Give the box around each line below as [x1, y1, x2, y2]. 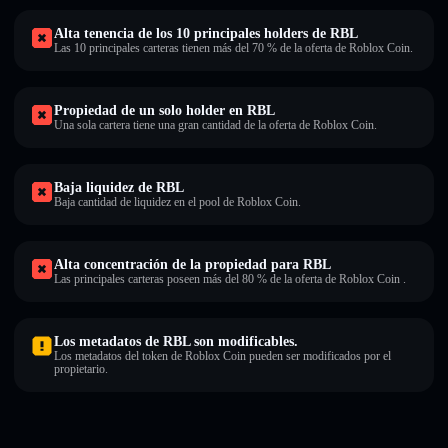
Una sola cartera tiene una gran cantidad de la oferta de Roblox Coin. [54, 118, 377, 132]
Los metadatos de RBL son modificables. [54, 334, 298, 349]
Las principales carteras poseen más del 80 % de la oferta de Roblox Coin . [54, 272, 406, 286]
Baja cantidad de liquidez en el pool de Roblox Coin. [54, 195, 301, 209]
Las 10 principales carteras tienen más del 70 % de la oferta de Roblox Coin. [54, 41, 413, 55]
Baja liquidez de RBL [54, 180, 184, 195]
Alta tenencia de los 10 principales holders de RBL [54, 26, 358, 41]
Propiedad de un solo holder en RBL [54, 103, 275, 118]
